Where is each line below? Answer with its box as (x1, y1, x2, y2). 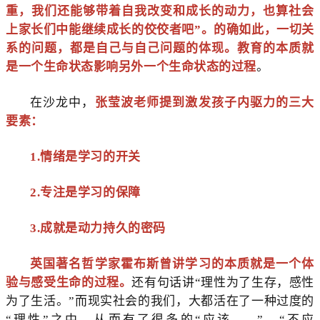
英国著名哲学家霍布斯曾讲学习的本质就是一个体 (30, 257, 314, 271)
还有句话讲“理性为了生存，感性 (131, 276, 314, 290)
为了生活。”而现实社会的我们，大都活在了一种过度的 (6, 294, 314, 309)
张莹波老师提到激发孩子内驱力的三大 (94, 96, 314, 110)
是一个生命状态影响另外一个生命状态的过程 (6, 60, 256, 74)
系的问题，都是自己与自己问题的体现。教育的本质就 (6, 41, 314, 56)
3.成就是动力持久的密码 (30, 221, 166, 236)
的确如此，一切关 (214, 23, 314, 37)
